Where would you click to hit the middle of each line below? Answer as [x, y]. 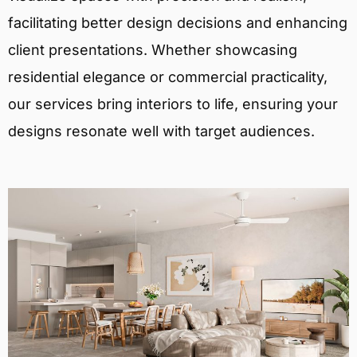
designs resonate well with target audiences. [161, 131]
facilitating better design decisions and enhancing [178, 22]
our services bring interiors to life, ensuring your [173, 104]
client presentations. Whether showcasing [153, 49]
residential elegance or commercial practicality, [168, 76]
